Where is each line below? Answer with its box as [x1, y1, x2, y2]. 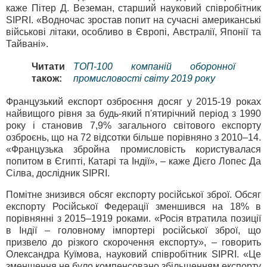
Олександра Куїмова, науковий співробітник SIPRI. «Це [6, 249, 261, 260]
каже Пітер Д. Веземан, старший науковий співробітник [6, 2, 261, 13]
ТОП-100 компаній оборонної [73, 61, 235, 72]
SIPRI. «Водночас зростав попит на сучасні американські [6, 14, 261, 25]
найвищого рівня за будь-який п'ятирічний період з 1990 [6, 108, 261, 119]
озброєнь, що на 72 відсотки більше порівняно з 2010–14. [6, 132, 261, 143]
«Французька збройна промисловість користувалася [6, 144, 261, 155]
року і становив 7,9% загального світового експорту [6, 120, 261, 131]
